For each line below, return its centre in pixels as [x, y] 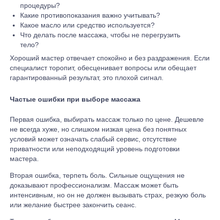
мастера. [24, 158]
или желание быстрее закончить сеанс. [73, 205]
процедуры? [40, 5]
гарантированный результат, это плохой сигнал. [87, 77]
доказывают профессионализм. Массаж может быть [94, 185]
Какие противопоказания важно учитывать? [90, 15]
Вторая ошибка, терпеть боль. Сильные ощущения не [97, 175]
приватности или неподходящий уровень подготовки [95, 149]
